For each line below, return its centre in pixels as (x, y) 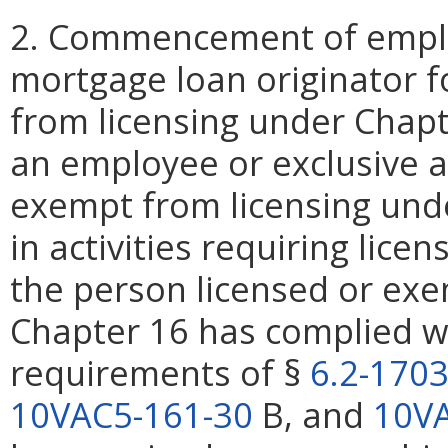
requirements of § (160, 372)
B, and (313, 414)
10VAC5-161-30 (131, 414)
